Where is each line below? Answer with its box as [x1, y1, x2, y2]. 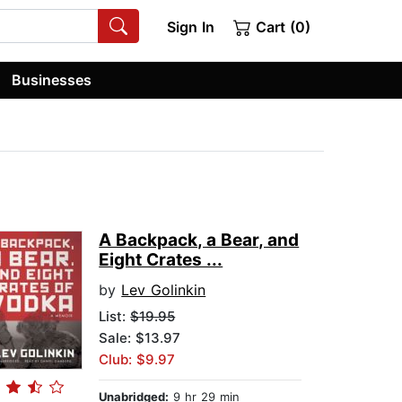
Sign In [166, 18, 214, 36]
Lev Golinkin [121, 281, 206, 300]
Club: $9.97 [99, 351, 176, 369]
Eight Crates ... [99, 249, 223, 271]
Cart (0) [251, 18, 310, 36]
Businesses [12, 70, 92, 89]
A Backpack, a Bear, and [99, 230, 300, 251]
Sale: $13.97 [99, 329, 181, 347]
